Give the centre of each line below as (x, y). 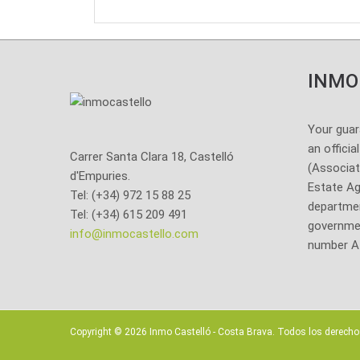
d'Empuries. (100, 176)
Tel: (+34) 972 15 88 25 (130, 196)
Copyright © (97, 332)
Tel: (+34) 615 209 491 (129, 215)
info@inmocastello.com (134, 234)
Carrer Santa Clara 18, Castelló (152, 157)
